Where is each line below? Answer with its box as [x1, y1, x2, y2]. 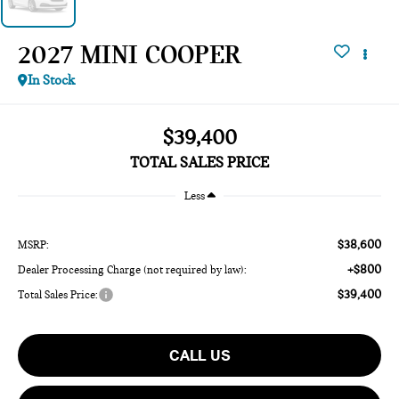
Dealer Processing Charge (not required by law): [18, 263, 248, 276]
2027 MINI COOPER [18, 38, 241, 69]
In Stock [28, 71, 76, 88]
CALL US [168, 345, 231, 365]
